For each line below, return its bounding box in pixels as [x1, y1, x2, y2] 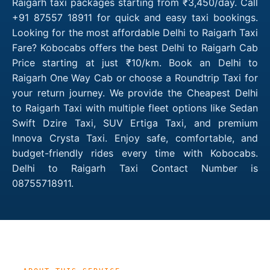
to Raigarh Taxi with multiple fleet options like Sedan [12, 101, 258, 114]
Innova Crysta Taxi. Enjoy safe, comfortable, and [12, 131, 258, 144]
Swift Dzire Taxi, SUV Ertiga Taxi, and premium [12, 116, 258, 129]
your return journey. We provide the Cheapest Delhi [12, 86, 258, 99]
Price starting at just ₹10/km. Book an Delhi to [12, 56, 258, 69]
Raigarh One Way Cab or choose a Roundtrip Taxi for [12, 71, 258, 84]
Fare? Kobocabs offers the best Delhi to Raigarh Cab [12, 41, 258, 54]
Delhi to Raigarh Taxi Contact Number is [12, 162, 258, 174]
